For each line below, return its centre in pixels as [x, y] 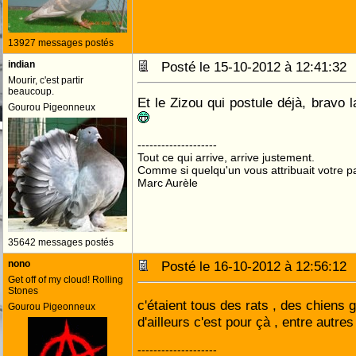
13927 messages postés [61, 43]
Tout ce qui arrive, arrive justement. [226, 157]
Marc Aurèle [168, 183]
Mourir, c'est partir [46, 80]
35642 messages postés [61, 242]
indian [21, 64]
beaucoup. [31, 91]
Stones [23, 291]
